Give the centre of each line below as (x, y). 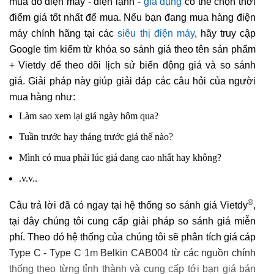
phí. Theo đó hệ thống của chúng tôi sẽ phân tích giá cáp (132, 237)
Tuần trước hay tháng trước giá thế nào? (96, 137)
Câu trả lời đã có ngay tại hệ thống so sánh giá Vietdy (128, 206)
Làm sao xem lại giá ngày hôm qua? (89, 116)
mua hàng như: (42, 97)
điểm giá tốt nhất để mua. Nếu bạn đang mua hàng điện (132, 18)
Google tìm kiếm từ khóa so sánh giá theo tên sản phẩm (132, 50)
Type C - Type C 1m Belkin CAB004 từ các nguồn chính (132, 253)
